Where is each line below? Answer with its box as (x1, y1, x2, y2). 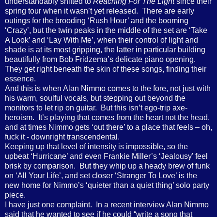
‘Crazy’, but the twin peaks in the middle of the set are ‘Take (5, 26, 207, 34)
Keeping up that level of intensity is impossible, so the (5, 142, 188, 151)
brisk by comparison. (5, 161, 76, 170)
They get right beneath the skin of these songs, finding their (5, 64, 206, 73)
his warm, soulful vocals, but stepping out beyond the (5, 93, 186, 102)
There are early (142, 6, 194, 15)
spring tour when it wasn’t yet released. (5, 6, 138, 15)
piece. (5, 190, 26, 199)
